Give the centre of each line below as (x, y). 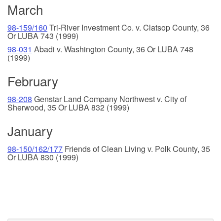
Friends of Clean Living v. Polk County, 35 (136, 148)
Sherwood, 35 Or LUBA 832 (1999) (68, 107)
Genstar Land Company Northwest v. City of (109, 99)
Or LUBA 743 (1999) (43, 36)
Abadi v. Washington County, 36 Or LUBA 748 (113, 49)
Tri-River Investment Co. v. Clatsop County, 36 (129, 27)
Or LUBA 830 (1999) (43, 157)
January (30, 130)
